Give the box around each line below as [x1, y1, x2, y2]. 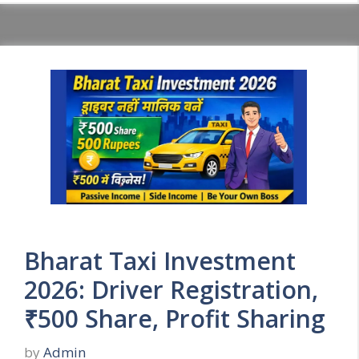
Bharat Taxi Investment [24, 244, 296, 278]
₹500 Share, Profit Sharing [24, 302, 325, 336]
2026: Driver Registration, [24, 273, 318, 307]
